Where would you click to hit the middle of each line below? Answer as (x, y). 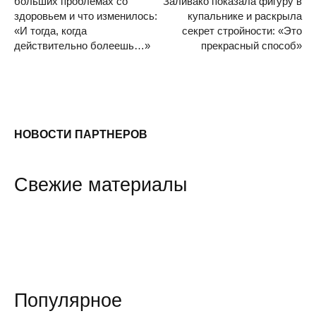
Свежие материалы (101, 185)
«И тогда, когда (50, 31)
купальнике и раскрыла (245, 16)
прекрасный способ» (251, 45)
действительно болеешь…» (82, 45)
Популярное (68, 300)
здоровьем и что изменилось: (86, 16)
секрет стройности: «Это (242, 31)
